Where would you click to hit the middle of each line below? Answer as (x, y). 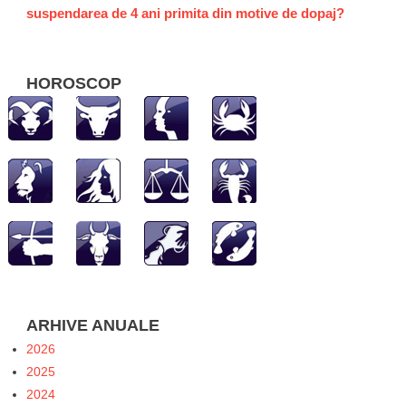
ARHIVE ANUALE (92, 325)
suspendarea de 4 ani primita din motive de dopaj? (185, 13)
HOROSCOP (73, 83)
